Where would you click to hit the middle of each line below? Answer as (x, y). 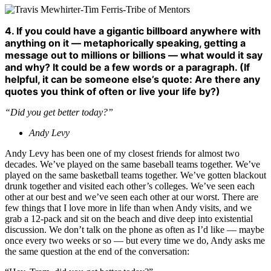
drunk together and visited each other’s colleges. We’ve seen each (130, 186)
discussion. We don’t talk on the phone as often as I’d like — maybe (135, 230)
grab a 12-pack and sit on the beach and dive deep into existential (129, 219)
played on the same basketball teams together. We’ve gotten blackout (135, 175)
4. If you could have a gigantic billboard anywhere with (133, 31)
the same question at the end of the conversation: (97, 252)
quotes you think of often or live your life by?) (113, 92)
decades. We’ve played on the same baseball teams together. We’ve (132, 165)
